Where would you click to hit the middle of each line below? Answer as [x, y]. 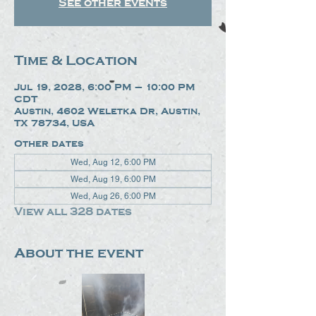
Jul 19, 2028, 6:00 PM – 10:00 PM [105, 87]
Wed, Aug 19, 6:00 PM [113, 179]
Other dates [49, 144]
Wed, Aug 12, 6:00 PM [113, 162]
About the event [79, 253]
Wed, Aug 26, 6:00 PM [113, 196]
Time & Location [76, 60]
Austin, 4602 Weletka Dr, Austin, [107, 111]
